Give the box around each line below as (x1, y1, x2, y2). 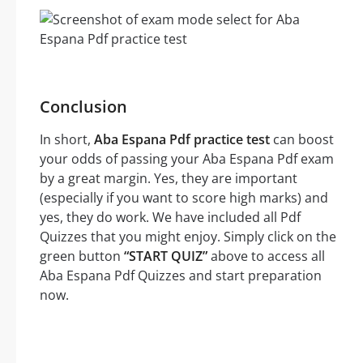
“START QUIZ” (124, 247, 207, 266)
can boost (270, 130, 334, 149)
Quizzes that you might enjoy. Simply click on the (40, 228, 336, 246)
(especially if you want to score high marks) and (40, 189, 328, 207)
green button (40, 247, 124, 266)
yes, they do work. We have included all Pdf (40, 208, 301, 227)
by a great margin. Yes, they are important (40, 169, 297, 188)
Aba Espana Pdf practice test (94, 130, 270, 149)
